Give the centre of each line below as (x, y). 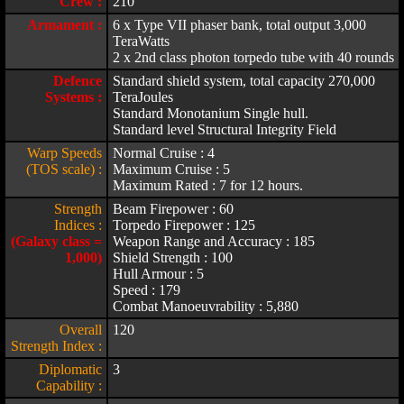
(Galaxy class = (56, 241)
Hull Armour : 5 (158, 274)
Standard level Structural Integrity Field (225, 129)
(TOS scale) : (64, 169)
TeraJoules (143, 97)
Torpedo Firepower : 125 (184, 225)
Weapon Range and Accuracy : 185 (214, 241)
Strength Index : (56, 346)
